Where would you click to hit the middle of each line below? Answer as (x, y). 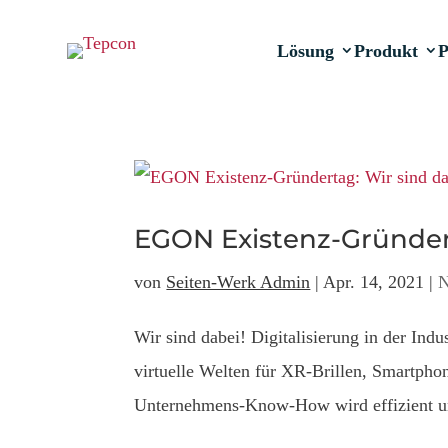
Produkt (386, 51)
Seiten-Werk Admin (238, 282)
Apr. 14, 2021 (374, 282)
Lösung (306, 51)
